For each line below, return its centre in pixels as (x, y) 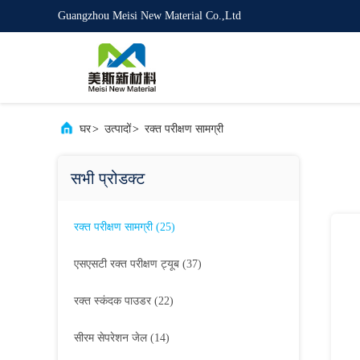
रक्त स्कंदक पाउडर (112, 301)
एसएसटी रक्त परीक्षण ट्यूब (127, 264)
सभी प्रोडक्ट (108, 178)
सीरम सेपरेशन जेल (110, 338)
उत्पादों (118, 129)
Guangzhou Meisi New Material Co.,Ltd (149, 16)
